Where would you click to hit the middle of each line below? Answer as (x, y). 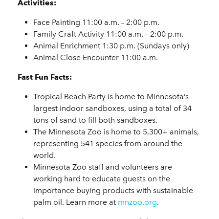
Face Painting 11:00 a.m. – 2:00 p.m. (96, 22)
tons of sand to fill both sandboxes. (95, 120)
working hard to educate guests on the (102, 179)
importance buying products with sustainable (113, 191)
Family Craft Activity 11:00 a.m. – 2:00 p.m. (108, 34)
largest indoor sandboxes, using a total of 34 (112, 109)
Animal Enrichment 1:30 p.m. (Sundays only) (111, 46)
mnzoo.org (137, 202)
